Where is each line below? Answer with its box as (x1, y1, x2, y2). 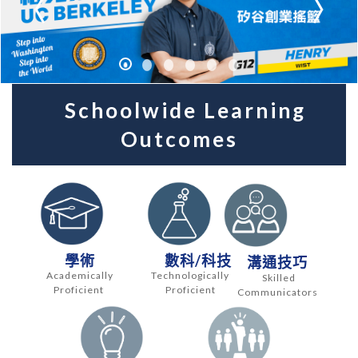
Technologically (151, 268, 230, 281)
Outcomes (120, 126, 238, 153)
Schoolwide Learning (52, 97, 306, 124)
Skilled (262, 271, 296, 284)
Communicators (237, 285, 320, 298)
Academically (46, 268, 114, 281)
